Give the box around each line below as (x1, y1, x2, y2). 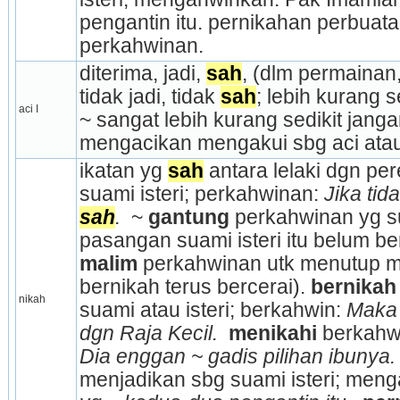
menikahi (228, 321, 322, 345)
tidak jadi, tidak (79, 85, 221, 108)
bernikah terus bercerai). (79, 275, 311, 298)
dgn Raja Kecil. (79, 321, 223, 345)
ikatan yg (79, 159, 168, 182)
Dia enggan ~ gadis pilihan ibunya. (79, 345, 396, 368)
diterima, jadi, (79, 62, 206, 85)
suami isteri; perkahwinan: (79, 182, 324, 205)
